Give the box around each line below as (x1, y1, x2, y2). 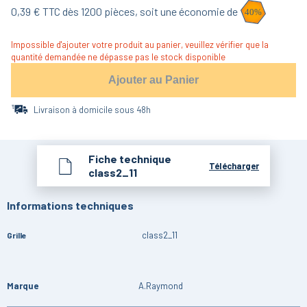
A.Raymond (138, 280, 183, 292)
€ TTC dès (31, 5, 79, 19)
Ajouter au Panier (108, 74, 199, 86)
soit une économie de (140, 5, 238, 19)
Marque (7, 280, 38, 292)
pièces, (102, 5, 140, 19)
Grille (7, 230, 27, 240)
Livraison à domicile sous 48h (34, 103, 151, 115)
